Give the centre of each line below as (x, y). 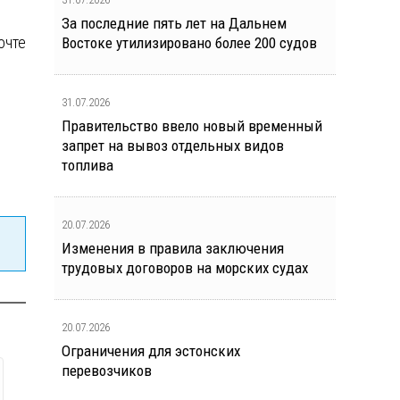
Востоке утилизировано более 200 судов (189, 43)
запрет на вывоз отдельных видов (173, 146)
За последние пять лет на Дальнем (174, 23)
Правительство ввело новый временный (192, 126)
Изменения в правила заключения (173, 248)
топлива (87, 165)
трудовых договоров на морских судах (185, 268)
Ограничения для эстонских (151, 351)
